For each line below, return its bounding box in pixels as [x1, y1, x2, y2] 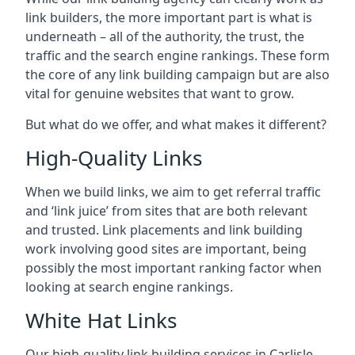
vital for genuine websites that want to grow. [25, 85, 294, 103]
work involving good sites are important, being [25, 240, 307, 258]
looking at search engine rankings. [25, 278, 233, 296]
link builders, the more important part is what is [25, 9, 312, 27]
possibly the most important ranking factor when [25, 259, 322, 277]
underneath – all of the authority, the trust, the [25, 28, 304, 46]
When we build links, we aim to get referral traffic [25, 183, 321, 201]
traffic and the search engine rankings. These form [25, 47, 330, 65]
